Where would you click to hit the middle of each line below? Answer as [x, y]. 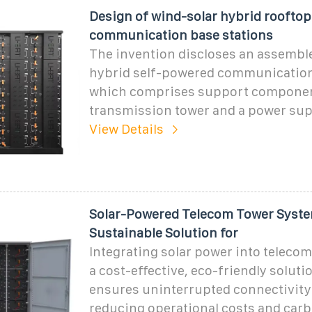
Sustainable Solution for [163, 233]
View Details [126, 129]
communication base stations [181, 35]
